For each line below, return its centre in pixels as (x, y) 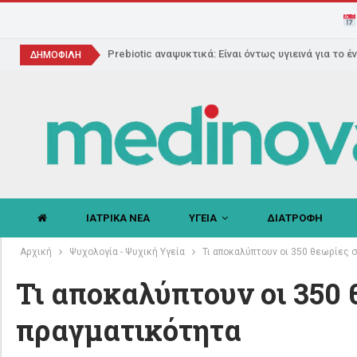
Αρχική (35, 252)
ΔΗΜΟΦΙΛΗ (55, 55)
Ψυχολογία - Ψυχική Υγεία (127, 252)
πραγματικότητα (128, 330)
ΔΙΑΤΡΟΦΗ (294, 218)
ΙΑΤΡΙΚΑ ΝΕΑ (118, 218)
